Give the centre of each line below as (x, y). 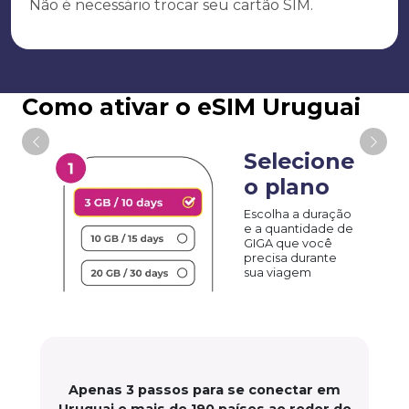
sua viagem (278, 272)
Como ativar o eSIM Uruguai (191, 107)
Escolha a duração (298, 214)
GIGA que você (288, 243)
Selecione (299, 161)
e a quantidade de (299, 228)
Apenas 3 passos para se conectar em (204, 390)
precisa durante (291, 257)
